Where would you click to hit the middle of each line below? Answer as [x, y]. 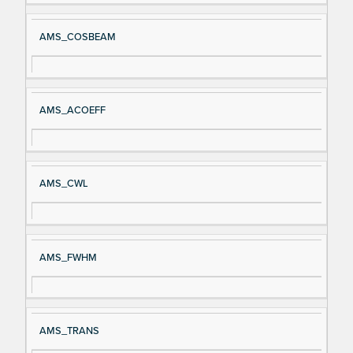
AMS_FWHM [68, 257]
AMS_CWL [63, 184]
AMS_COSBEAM [77, 37]
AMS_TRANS [69, 331]
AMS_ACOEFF [72, 111]
